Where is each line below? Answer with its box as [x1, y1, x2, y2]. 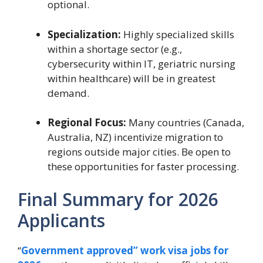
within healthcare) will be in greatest [48, 71, 215, 85]
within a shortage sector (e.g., [48, 42, 182, 56]
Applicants [18, 208, 105, 232]
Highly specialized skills [121, 27, 234, 41]
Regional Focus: [48, 116, 126, 130]
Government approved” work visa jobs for [21, 243, 228, 257]
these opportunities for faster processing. [48, 160, 239, 174]
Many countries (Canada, [126, 116, 244, 130]
